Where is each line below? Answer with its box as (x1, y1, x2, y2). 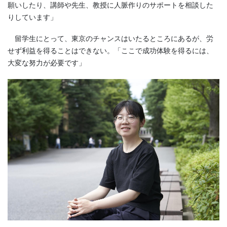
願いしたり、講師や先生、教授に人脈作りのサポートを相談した (8, 1, 213, 10)
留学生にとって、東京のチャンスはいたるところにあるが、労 (8, 34, 213, 43)
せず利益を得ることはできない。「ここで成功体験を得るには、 (8, 46, 213, 55)
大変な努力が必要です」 (8, 58, 86, 67)
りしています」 (8, 13, 57, 22)
